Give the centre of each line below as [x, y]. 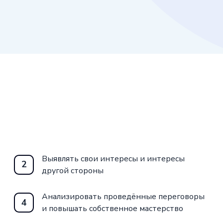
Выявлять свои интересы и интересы [113, 159]
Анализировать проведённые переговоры [123, 197]
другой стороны [73, 170]
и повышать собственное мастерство [113, 209]
